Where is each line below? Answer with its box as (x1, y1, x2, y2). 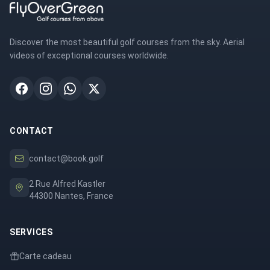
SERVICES (10, 227, 53, 237)
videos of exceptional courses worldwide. (10, 51, 169, 60)
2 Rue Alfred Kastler (29, 179, 105, 189)
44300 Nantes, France (29, 191, 113, 201)
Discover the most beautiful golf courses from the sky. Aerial (10, 37, 245, 47)
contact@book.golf (29, 154, 104, 163)
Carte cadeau (19, 251, 72, 261)
